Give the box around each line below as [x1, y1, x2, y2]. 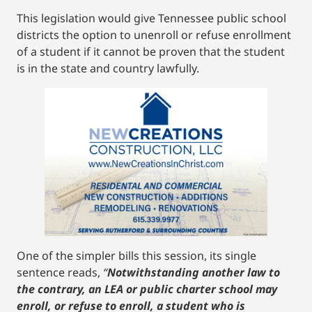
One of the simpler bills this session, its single [17, 247, 256, 263]
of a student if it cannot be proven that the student [17, 43, 285, 59]
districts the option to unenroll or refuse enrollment [17, 26, 291, 42]
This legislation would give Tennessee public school [17, 10, 286, 26]
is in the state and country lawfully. [17, 60, 199, 76]
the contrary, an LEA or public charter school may [17, 281, 277, 297]
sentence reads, [17, 264, 103, 280]
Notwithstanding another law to [107, 264, 280, 280]
